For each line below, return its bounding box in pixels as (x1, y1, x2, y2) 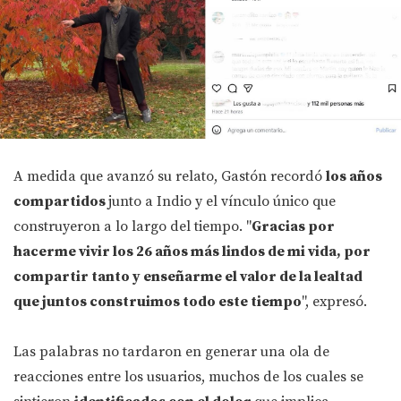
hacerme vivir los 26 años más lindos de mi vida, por (13, 243, 371, 261)
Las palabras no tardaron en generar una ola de (13, 343, 329, 362)
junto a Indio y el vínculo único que (108, 192, 336, 211)
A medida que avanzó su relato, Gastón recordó (13, 167, 326, 186)
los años (326, 167, 382, 186)
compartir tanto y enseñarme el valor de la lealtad (13, 268, 363, 286)
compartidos (13, 192, 108, 211)
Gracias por (252, 218, 335, 236)
